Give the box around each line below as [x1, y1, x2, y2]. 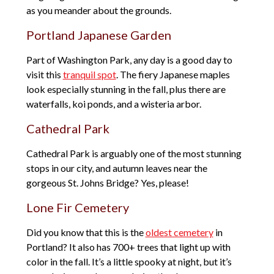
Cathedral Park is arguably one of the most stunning [26, 147, 242, 160]
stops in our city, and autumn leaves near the [26, 162, 207, 174]
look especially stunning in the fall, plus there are [26, 83, 226, 95]
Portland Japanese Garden [26, 28, 171, 43]
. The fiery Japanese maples [116, 68, 230, 81]
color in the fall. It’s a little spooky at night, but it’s [26, 256, 232, 268]
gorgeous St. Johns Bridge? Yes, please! [26, 177, 189, 189]
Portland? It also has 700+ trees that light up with [26, 241, 231, 253]
